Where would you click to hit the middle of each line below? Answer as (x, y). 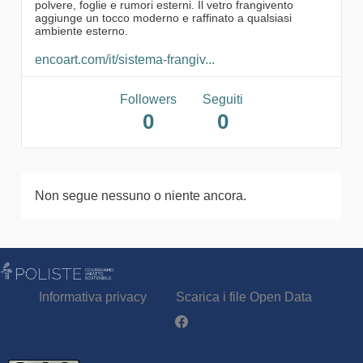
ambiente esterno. (81, 30)
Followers (148, 99)
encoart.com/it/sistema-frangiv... (125, 59)
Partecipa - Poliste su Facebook (267, 323)
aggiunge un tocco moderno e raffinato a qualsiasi (163, 17)
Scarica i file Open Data (243, 297)
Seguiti (223, 99)
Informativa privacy (92, 297)
